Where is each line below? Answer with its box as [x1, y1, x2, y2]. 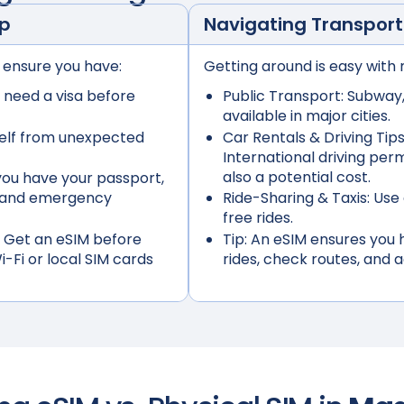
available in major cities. [223, 106, 391, 126]
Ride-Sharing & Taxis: [223, 188, 371, 209]
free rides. [223, 207, 294, 229]
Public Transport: [223, 86, 344, 106]
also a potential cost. [223, 166, 372, 188]
